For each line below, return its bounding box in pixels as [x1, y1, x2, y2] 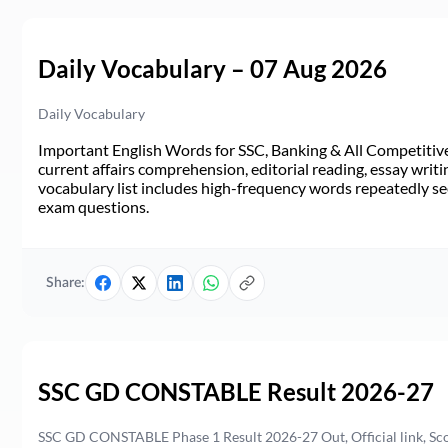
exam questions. [38, 197, 149, 217]
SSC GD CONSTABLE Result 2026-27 [38, 376, 434, 406]
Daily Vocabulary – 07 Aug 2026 [38, 54, 387, 84]
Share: [46, 275, 85, 290]
